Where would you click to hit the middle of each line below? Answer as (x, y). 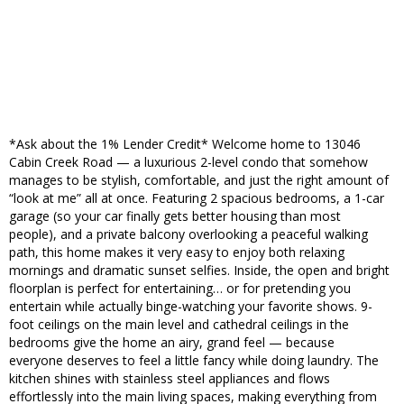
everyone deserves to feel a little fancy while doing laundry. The (194, 361)
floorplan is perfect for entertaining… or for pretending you (180, 289)
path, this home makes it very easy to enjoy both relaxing (177, 252)
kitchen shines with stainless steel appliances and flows (170, 379)
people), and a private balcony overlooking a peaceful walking (188, 234)
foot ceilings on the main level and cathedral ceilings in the (179, 325)
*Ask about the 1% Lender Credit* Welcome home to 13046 (185, 144)
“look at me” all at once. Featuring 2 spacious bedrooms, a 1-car (197, 198)
